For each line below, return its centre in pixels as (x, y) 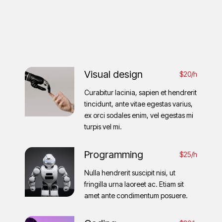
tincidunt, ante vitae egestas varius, (139, 104)
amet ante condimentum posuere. (136, 195)
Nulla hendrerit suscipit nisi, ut (130, 172)
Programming (114, 154)
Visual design (113, 74)
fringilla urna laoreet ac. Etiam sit (134, 184)
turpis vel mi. (103, 126)
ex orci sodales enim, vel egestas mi (139, 115)
